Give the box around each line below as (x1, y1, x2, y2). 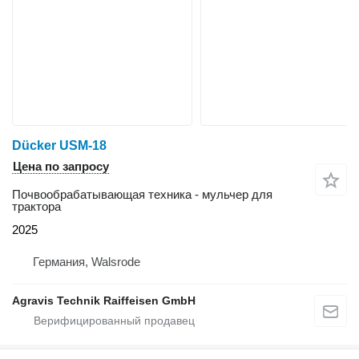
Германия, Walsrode (33, 254, 140, 268)
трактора (12, 199, 61, 213)
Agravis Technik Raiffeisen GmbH (12, 293, 196, 307)
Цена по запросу (13, 159, 109, 173)
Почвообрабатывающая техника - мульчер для (12, 187, 272, 201)
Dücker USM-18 (12, 138, 107, 152)
